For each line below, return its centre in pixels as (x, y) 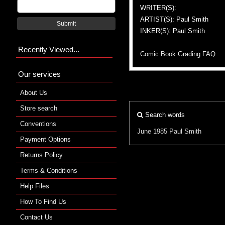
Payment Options (45, 139)
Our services (39, 74)
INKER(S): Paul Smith (173, 31)
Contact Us (36, 217)
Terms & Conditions (49, 170)
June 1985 (152, 131)
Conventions (38, 124)
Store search (39, 108)
